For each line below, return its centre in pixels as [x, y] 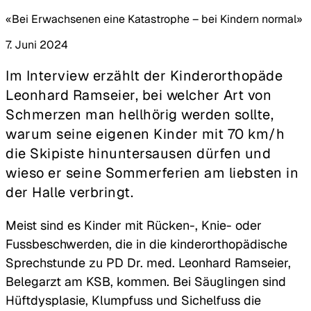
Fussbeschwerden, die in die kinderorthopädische [146, 244]
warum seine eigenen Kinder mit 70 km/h [145, 134]
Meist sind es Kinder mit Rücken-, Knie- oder [134, 225]
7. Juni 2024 [37, 44]
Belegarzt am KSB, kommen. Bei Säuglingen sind [146, 281]
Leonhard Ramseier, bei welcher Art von [138, 95]
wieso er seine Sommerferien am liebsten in [152, 173]
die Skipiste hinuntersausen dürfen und [138, 153]
